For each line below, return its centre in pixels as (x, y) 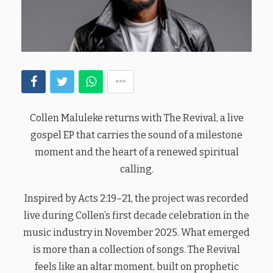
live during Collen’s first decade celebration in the (136, 215)
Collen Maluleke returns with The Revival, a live (136, 118)
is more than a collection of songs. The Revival (136, 249)
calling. (136, 169)
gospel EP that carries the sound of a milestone (136, 135)
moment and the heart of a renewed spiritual (136, 152)
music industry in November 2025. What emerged (136, 232)
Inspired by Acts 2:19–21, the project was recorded (136, 198)
